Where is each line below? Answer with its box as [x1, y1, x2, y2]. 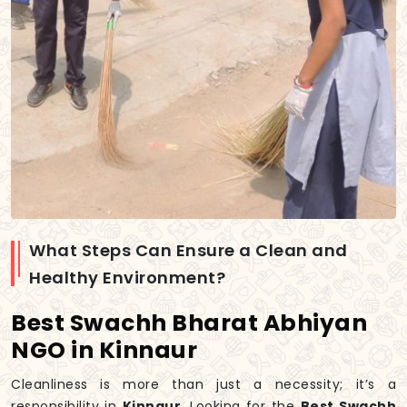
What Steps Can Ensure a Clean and [29, 239, 348, 263]
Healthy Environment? [29, 266, 225, 290]
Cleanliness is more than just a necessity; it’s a [11, 375, 396, 394]
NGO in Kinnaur [11, 334, 197, 367]
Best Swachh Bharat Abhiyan [11, 307, 367, 340]
